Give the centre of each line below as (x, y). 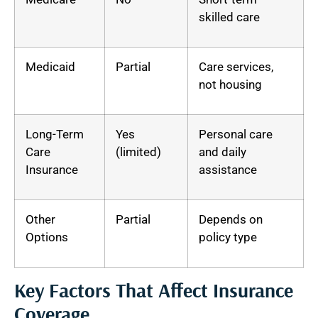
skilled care (229, 17)
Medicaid (50, 66)
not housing (230, 84)
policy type (228, 237)
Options (47, 237)
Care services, (236, 66)
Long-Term (55, 134)
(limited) (138, 152)
